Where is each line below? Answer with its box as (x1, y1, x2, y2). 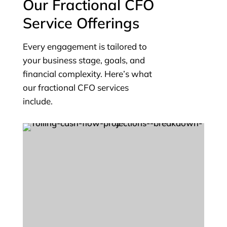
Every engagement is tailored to (22, 41, 147, 52)
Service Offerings (22, 14, 139, 32)
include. (22, 96, 53, 107)
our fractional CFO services (22, 82, 129, 93)
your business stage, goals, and (22, 55, 145, 66)
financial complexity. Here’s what (22, 68, 152, 80)
